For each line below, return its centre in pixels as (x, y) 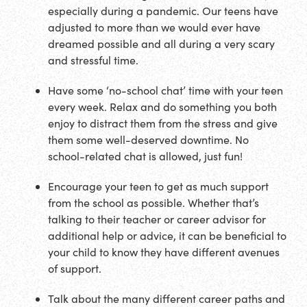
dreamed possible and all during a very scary (161, 44)
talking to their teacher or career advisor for (157, 219)
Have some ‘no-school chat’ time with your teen (165, 90)
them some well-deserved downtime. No (148, 140)
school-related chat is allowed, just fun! (145, 156)
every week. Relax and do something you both (162, 107)
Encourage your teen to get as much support (158, 186)
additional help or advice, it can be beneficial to (167, 236)
